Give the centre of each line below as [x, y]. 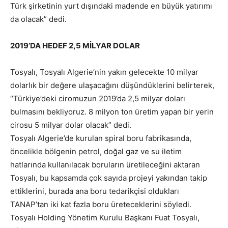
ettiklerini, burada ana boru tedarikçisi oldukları [95, 191]
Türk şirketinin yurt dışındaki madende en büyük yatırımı [111, 6]
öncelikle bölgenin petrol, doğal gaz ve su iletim [96, 152]
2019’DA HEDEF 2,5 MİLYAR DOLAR [75, 46]
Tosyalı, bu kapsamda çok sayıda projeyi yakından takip [109, 178]
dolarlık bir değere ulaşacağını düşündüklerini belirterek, [112, 85]
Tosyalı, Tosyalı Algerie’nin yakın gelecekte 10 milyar [104, 72]
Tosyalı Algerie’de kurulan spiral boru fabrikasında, [101, 138]
